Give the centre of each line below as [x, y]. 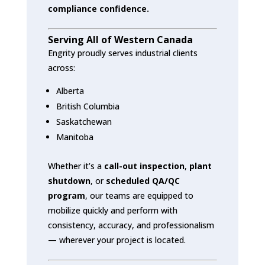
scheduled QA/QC [143, 180]
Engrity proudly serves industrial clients [122, 53]
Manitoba [75, 137]
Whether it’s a [76, 166]
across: [61, 67]
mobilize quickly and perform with [112, 210]
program [66, 195]
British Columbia [88, 106]
